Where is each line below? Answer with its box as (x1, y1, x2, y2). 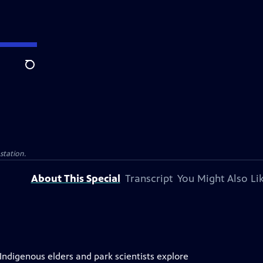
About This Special (31, 172, 120, 185)
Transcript (124, 172, 173, 185)
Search (25, 65, 53, 77)
